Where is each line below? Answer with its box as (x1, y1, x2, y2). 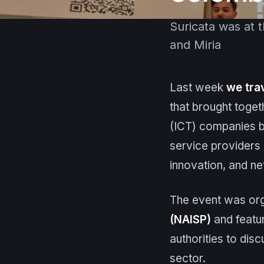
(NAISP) (170, 213, 211, 226)
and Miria (170, 38, 221, 52)
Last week (170, 81, 226, 94)
